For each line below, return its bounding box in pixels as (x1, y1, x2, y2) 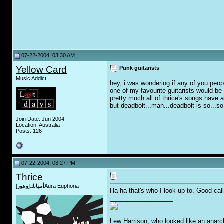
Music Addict (16, 75, 46, 81)
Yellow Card (16, 64, 67, 75)
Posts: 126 (16, 128, 42, 134)
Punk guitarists (119, 64, 159, 71)
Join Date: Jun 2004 (16, 116, 64, 122)
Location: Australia (16, 122, 60, 128)
